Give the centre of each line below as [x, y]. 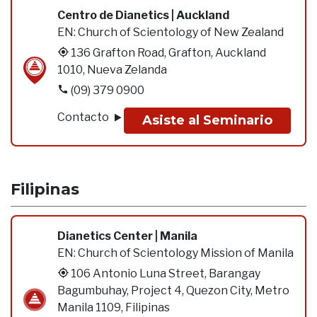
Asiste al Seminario [207, 120]
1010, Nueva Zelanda [112, 70]
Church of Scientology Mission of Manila [186, 253]
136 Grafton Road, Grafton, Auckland [168, 53]
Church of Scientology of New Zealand [181, 32]
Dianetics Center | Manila [127, 236]
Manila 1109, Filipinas [114, 307]
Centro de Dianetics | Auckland [143, 15]
